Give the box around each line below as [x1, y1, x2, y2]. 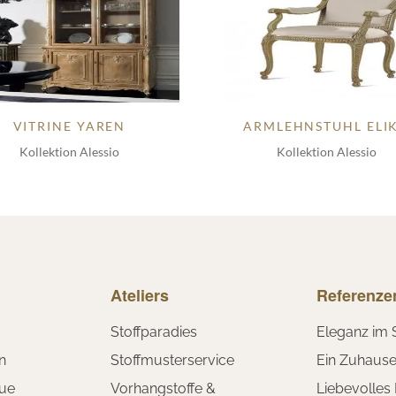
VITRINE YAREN [12, 118, 126, 133]
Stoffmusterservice [110, 351, 234, 369]
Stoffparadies [110, 323, 197, 340]
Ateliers [110, 283, 169, 307]
